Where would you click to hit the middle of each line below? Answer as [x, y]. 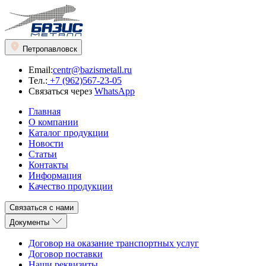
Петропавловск [50, 49]
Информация [55, 175]
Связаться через [61, 91]
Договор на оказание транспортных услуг [114, 243]
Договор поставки [66, 254]
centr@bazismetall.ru [92, 70]
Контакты [48, 165]
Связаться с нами [65, 208]
